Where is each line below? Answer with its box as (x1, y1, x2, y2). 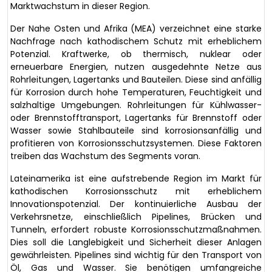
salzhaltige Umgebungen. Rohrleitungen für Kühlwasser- (10, 99, 262, 112)
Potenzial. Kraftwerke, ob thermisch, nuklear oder (10, 48, 262, 61)
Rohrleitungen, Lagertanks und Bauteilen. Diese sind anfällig (10, 73, 262, 86)
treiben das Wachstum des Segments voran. (10, 150, 200, 163)
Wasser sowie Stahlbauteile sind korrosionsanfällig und (10, 124, 262, 137)
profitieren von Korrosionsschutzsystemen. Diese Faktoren (10, 137, 262, 150)
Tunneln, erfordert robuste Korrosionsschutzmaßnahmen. (10, 223, 262, 236)
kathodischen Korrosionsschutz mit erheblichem (10, 185, 262, 198)
